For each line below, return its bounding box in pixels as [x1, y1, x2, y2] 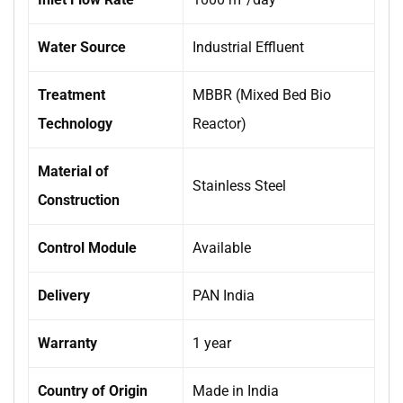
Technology [38, 115, 112, 133]
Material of [38, 163, 109, 181]
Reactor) [193, 115, 246, 133]
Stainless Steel [193, 177, 286, 195]
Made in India [193, 382, 279, 400]
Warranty [38, 335, 97, 353]
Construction [38, 192, 120, 210]
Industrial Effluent [193, 39, 304, 57]
